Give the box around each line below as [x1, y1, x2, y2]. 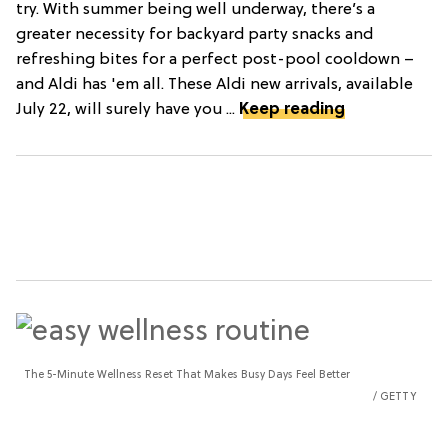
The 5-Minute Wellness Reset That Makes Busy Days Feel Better [24, 369, 350, 382]
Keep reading [239, 100, 345, 119]
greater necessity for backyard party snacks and [16, 25, 373, 44]
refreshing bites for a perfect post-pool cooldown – [16, 50, 414, 69]
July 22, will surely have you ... [16, 100, 239, 119]
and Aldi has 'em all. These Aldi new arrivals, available [16, 75, 413, 94]
